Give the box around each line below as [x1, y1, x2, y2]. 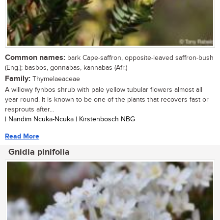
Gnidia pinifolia [8, 147, 70, 158]
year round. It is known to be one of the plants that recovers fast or [5, 96, 209, 104]
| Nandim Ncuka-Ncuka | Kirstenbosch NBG [5, 115, 135, 124]
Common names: [5, 53, 65, 63]
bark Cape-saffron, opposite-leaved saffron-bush [65, 54, 214, 62]
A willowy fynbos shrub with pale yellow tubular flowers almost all [5, 86, 202, 94]
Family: [5, 74, 30, 84]
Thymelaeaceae [30, 75, 80, 83]
